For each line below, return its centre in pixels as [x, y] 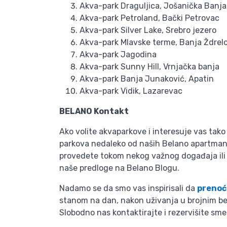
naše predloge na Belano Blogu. [119, 168]
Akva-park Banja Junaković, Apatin [147, 79]
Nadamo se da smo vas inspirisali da [128, 188]
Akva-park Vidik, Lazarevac [131, 91]
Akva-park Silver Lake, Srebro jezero [148, 30]
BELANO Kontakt [94, 111]
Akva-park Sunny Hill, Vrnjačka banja [149, 67]
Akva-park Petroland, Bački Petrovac [149, 18]
